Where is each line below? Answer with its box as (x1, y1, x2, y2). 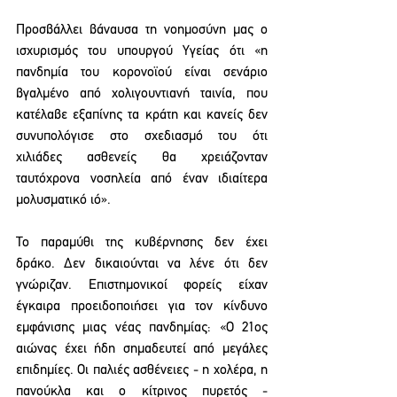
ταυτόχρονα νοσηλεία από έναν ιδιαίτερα (16, 172, 268, 186)
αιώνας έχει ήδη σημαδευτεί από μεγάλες (16, 342, 268, 356)
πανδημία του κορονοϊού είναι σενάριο (16, 66, 268, 80)
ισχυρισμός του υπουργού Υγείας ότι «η (16, 44, 268, 58)
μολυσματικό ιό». (16, 193, 111, 207)
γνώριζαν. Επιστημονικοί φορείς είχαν (16, 278, 268, 292)
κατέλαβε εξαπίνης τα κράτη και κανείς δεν (16, 108, 268, 122)
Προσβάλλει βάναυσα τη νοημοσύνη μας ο (16, 23, 268, 37)
